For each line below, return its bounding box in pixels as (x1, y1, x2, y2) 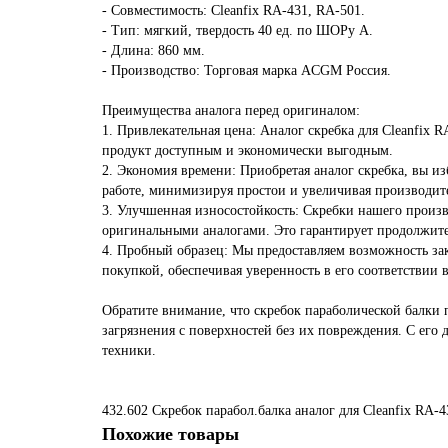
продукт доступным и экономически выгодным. (102, 143, 393, 158)
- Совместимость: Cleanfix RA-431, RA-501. (102, 3, 365, 18)
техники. (102, 343, 156, 358)
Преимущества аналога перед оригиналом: (102, 103, 360, 118)
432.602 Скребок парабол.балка (102, 403, 291, 418)
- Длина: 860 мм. (102, 43, 205, 58)
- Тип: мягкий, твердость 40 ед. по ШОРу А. (102, 23, 373, 38)
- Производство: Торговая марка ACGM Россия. (102, 63, 391, 78)
